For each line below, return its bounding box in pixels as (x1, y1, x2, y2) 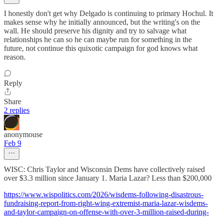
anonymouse (4, 130, 43, 139)
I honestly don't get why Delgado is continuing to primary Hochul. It (4, 9, 213, 17)
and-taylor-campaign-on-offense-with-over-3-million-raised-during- (4, 207, 209, 216)
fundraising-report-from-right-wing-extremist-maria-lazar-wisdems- (4, 199, 208, 207)
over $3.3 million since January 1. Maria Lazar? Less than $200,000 (4, 173, 212, 182)
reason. (4, 52, 26, 61)
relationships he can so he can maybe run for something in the (4, 35, 192, 44)
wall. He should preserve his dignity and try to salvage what (4, 26, 186, 35)
